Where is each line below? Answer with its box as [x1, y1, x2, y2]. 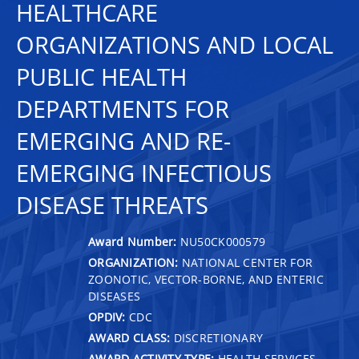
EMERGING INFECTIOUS [16, 157, 272, 189]
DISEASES [88, 288, 141, 304]
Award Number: [88, 233, 180, 249]
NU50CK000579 [179, 233, 266, 249]
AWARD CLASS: [88, 329, 171, 345]
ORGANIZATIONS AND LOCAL [16, 29, 333, 61]
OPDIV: [88, 309, 126, 325]
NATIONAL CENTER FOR [178, 254, 313, 270]
